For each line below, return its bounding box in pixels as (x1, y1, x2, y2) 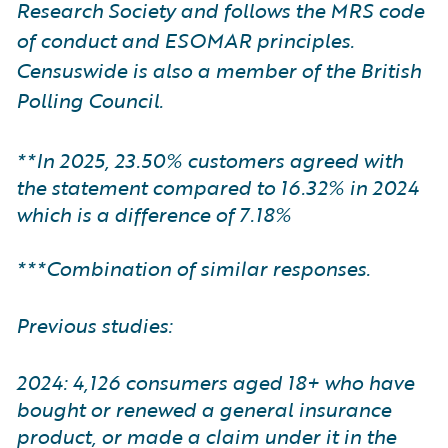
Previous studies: (16, 310, 172, 340)
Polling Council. (16, 85, 163, 115)
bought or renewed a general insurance (16, 394, 391, 424)
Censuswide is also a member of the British (16, 55, 421, 85)
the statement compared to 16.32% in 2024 (16, 172, 418, 202)
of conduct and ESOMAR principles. (16, 25, 354, 55)
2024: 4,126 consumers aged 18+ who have (16, 367, 414, 397)
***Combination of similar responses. (16, 253, 375, 283)
